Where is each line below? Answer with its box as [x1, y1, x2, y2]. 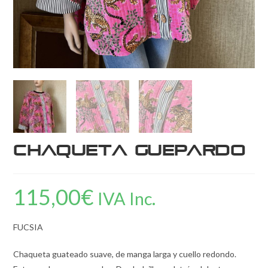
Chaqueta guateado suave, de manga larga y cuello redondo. [13, 249, 237, 260]
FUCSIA [13, 222, 44, 233]
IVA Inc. [98, 188, 156, 209]
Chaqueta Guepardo [13, 144, 246, 160]
